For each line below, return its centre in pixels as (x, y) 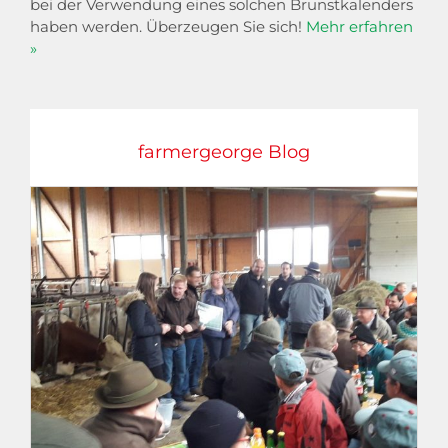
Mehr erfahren (359, 27)
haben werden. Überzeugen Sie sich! (168, 27)
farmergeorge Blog (224, 152)
